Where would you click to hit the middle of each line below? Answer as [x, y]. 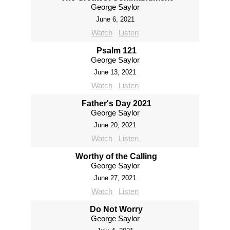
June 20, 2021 [115, 125]
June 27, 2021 [115, 178]
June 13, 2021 [115, 72]
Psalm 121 [116, 51]
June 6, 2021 [115, 19]
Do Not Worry [116, 209]
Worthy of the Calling [116, 156]
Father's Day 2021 [116, 103]
